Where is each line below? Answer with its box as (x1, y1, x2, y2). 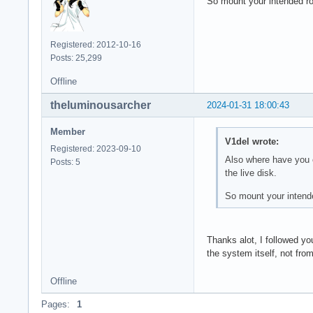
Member (50, 126, 85, 138)
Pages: (41, 298, 70, 310)
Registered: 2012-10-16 (50, 40, 141, 50)
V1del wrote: (224, 136, 279, 147)
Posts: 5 (50, 157, 80, 168)
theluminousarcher (50, 99, 151, 112)
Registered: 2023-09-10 (50, 144, 141, 154)
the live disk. (224, 167, 277, 178)
